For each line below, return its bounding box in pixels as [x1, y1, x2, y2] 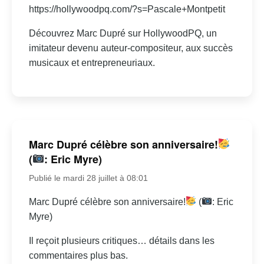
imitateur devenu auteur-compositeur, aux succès [28, 42, 233, 53]
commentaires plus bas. [28, 250, 128, 260]
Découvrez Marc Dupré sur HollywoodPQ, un [28, 28, 217, 38]
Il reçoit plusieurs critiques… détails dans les [28, 235, 214, 246]
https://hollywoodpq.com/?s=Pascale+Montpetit [28, 4, 225, 14]
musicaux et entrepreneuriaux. [28, 57, 155, 68]
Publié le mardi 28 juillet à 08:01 [28, 173, 148, 183]
